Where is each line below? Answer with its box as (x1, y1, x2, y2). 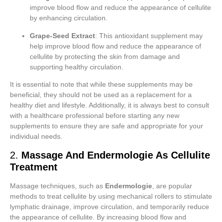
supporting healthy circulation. (30, 62, 123, 71)
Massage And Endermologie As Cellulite (21, 149, 210, 161)
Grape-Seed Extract (30, 31, 95, 40)
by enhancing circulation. (30, 14, 108, 22)
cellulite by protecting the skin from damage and (30, 52, 180, 60)
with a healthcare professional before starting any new (10, 111, 179, 120)
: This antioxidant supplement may (95, 31, 203, 40)
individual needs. (10, 132, 62, 141)
